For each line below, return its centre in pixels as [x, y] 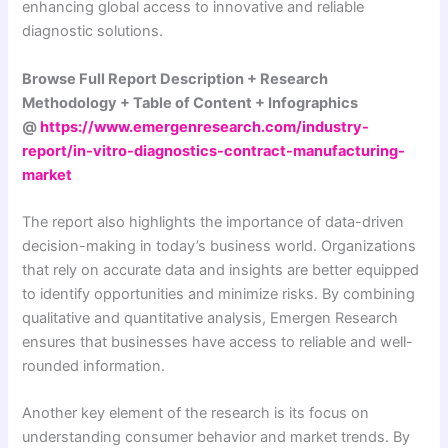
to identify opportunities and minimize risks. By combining [219, 294]
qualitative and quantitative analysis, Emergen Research [210, 318]
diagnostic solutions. [93, 31]
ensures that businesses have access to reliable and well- [218, 342]
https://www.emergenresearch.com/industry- [205, 126]
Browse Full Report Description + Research [175, 78]
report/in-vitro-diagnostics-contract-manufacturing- [214, 150]
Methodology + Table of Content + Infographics [190, 102]
